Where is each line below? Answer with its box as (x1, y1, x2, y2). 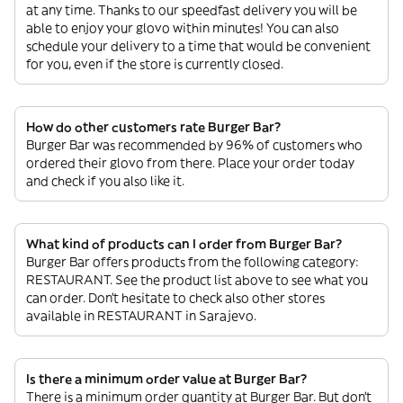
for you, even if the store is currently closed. (26, 56, 283, 72)
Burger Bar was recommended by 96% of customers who (26, 137, 363, 153)
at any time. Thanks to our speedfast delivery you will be (26, 2, 357, 18)
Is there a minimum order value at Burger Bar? (26, 371, 307, 387)
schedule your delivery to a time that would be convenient (26, 38, 371, 54)
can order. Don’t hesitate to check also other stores (26, 290, 325, 306)
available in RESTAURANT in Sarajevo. (26, 308, 256, 324)
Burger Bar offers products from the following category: (26, 254, 359, 270)
